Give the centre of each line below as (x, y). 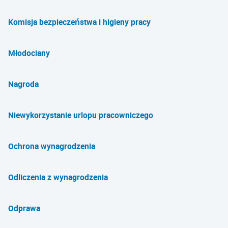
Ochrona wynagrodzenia (52, 146)
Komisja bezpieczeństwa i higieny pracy (79, 22)
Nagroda (23, 84)
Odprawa (24, 208)
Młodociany (29, 53)
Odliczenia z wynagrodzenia (58, 177)
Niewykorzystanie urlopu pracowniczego (81, 115)
